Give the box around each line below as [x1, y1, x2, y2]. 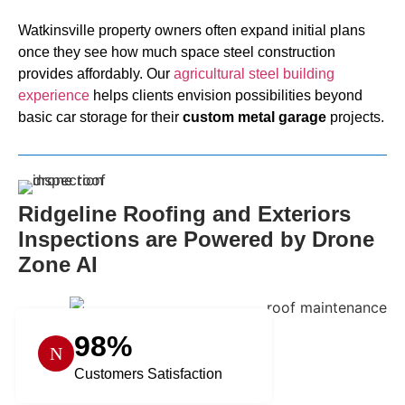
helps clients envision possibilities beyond [89, 87, 363, 103]
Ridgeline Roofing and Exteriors [18, 202, 351, 227]
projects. [326, 108, 384, 125]
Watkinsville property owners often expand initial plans [18, 22, 365, 38]
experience [18, 87, 89, 103]
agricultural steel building [174, 65, 334, 81]
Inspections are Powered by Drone [18, 227, 374, 252]
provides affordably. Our [18, 65, 174, 81]
